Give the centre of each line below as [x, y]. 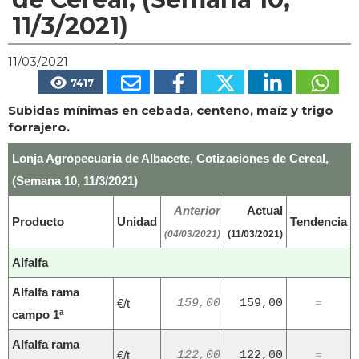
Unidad [137, 222]
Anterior [197, 211]
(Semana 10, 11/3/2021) [75, 181]
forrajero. [39, 127]
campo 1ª [38, 315]
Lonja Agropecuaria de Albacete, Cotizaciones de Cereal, [170, 159]
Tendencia [319, 222]
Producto [38, 222]
